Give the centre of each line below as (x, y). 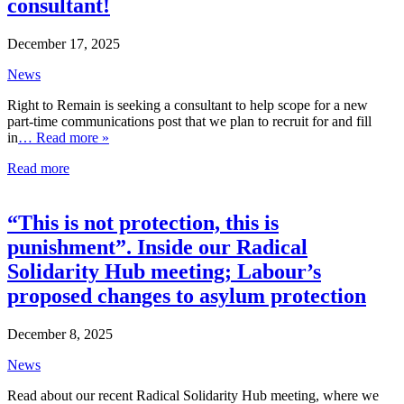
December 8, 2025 (60, 335)
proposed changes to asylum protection (187, 296)
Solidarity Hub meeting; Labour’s (164, 272)
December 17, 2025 (64, 44)
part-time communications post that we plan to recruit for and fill (189, 122)
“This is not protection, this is (143, 223)
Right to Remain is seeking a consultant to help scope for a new (188, 106)
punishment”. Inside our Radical (157, 248)
